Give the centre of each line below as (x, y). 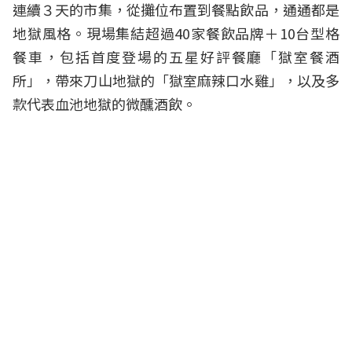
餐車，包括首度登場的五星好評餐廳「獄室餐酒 (176, 57)
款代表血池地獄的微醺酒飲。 (104, 104)
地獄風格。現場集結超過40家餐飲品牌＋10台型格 (176, 33)
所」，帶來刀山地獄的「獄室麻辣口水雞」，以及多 (176, 81)
